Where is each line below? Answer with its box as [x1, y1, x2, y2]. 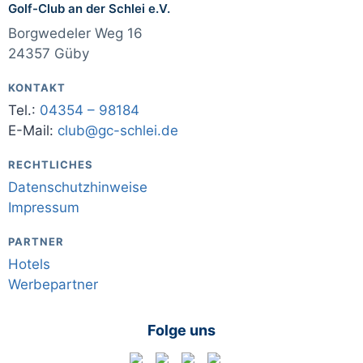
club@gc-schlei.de [58, 122, 178, 139]
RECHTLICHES [8, 158, 94, 172]
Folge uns [147, 322, 216, 340]
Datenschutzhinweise [8, 179, 147, 196]
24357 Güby [8, 45, 89, 62]
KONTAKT [8, 81, 66, 95]
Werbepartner [8, 276, 98, 293]
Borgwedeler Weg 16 [8, 25, 143, 42]
